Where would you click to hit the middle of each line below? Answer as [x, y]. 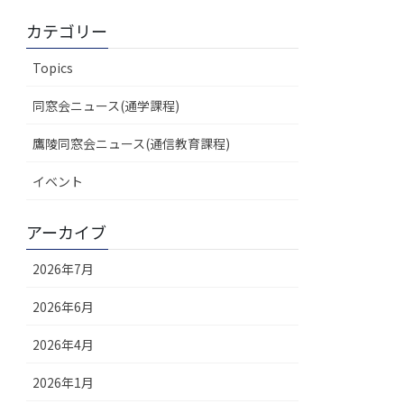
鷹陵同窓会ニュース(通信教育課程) [132, 143]
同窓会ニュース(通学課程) [106, 105]
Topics [53, 67]
